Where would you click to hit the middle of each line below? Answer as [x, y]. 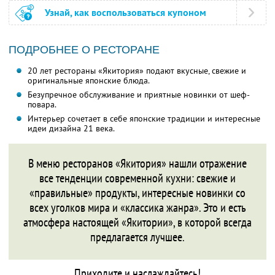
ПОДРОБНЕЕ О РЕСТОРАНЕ [84, 50]
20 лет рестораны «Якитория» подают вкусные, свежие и [137, 71]
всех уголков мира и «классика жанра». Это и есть [137, 208]
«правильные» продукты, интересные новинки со [137, 193]
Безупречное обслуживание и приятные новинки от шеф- [138, 95]
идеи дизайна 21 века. [71, 129]
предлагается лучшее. [137, 237]
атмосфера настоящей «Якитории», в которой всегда [137, 223]
